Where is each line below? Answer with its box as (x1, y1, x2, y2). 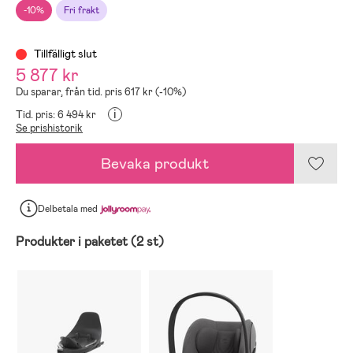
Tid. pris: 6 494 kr (16, 108, 96, 122)
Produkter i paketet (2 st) (16, 233, 164, 251)
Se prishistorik (16, 121, 83, 136)
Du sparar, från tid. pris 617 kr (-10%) (16, 85, 186, 99)
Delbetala (38, 202, 80, 215)
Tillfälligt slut (32, 46, 97, 61)
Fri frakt (64, 4, 99, 17)
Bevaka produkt (100, 154, 210, 174)
